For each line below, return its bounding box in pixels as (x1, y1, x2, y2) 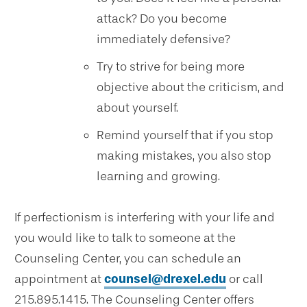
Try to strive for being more (97, 59, 245, 74)
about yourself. (97, 100, 178, 115)
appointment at (14, 271, 104, 286)
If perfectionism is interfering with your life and (14, 210, 275, 225)
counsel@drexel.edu (104, 271, 226, 286)
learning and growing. (97, 169, 220, 184)
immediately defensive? (97, 32, 230, 47)
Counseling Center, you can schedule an (14, 251, 241, 266)
